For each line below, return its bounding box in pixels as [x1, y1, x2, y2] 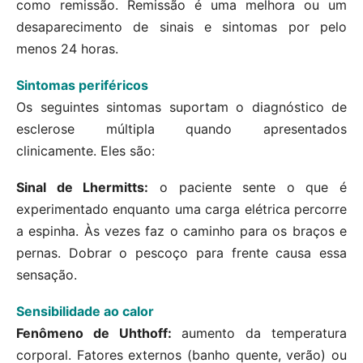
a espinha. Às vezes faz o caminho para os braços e [16, 223, 347, 240]
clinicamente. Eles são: [16, 143, 155, 160]
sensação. [16, 267, 77, 284]
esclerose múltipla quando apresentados [16, 121, 347, 138]
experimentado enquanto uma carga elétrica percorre [16, 201, 347, 218]
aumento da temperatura [171, 325, 348, 342]
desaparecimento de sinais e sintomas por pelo [16, 19, 347, 36]
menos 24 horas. [16, 41, 118, 58]
